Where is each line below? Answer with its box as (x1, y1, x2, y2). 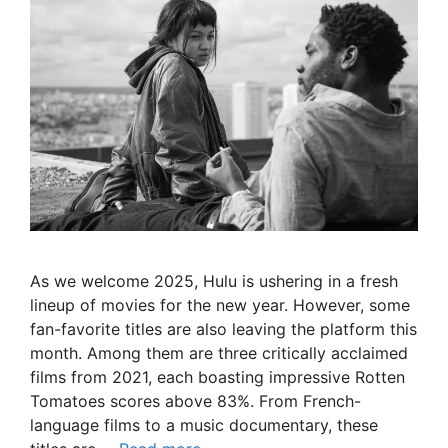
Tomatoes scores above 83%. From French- (30, 391, 361, 412)
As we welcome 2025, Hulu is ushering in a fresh (30, 271, 398, 292)
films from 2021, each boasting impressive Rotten (30, 367, 405, 388)
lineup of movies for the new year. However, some (30, 295, 410, 316)
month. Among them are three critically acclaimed (30, 343, 408, 364)
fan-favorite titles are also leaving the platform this (30, 319, 417, 340)
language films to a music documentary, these (30, 415, 378, 436)
